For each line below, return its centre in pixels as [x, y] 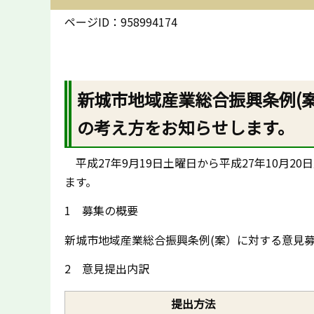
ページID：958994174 [121, 22]
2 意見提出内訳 [107, 269]
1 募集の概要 [101, 211]
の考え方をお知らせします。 [186, 127]
